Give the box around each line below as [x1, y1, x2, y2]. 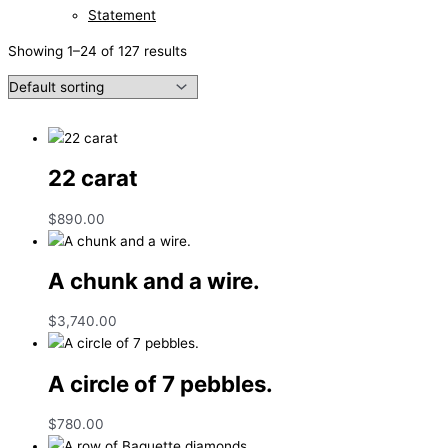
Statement [88, 6, 156, 23]
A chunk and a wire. [48, 266, 260, 294]
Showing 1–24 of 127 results [8, 42, 187, 59]
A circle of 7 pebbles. [48, 369, 273, 397]
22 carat [48, 164, 138, 192]
